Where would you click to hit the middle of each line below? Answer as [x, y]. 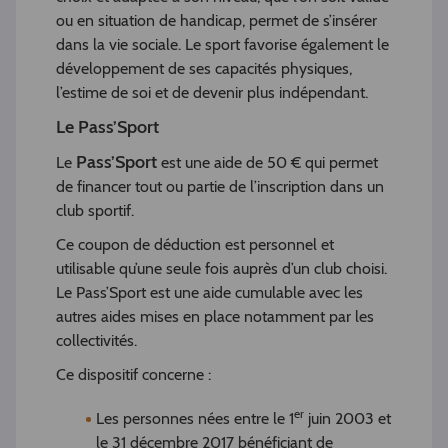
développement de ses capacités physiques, [204, 69]
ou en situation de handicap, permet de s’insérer [216, 21]
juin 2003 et [347, 419]
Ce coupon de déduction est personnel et [195, 245]
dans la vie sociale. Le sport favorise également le [222, 45]
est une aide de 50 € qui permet [267, 163]
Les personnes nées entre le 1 [195, 419]
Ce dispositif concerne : [133, 375]
